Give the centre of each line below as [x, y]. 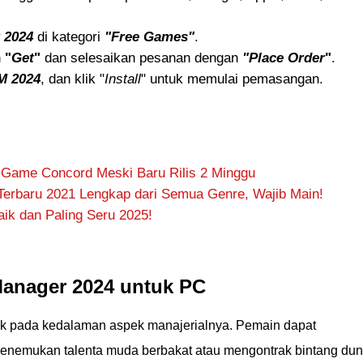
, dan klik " [73, 79]
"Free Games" [149, 37]
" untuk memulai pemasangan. [232, 79]
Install [123, 79]
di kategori [69, 37]
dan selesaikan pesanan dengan [141, 58]
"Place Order [284, 58]
